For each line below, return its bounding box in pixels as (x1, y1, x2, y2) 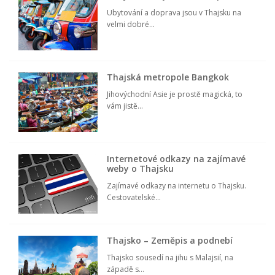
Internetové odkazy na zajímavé (107, 153, 246, 165)
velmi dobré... (107, 19, 155, 30)
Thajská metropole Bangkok (107, 71, 230, 83)
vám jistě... (107, 101, 144, 112)
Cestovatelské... (107, 192, 161, 203)
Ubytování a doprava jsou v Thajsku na (107, 7, 242, 18)
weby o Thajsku (107, 163, 174, 175)
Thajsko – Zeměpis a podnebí (107, 234, 233, 247)
